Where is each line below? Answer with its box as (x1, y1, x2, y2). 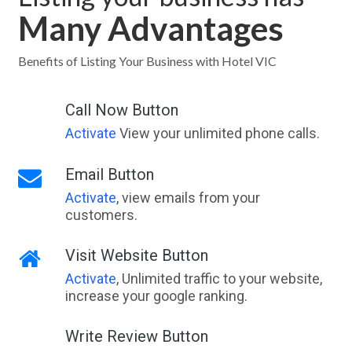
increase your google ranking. (64, 288, 247, 304)
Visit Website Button (64, 246, 208, 265)
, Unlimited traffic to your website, (115, 270, 322, 287)
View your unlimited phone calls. (115, 125, 320, 141)
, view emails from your (115, 189, 260, 206)
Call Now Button (64, 101, 178, 119)
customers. (64, 207, 137, 223)
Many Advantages (17, 9, 284, 48)
